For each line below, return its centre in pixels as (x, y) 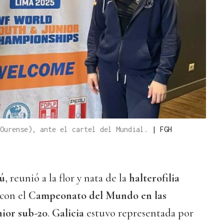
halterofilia (154, 178)
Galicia (68, 213)
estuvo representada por (139, 213)
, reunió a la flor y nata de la (67, 178)
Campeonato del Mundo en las (97, 196)
